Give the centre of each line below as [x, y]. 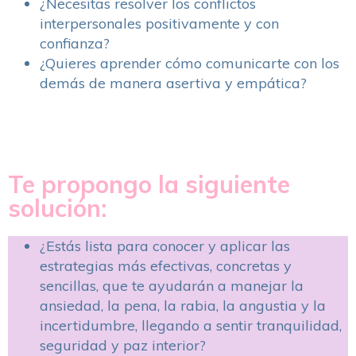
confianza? [75, 43]
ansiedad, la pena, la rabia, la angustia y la [183, 306]
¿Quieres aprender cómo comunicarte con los [190, 63]
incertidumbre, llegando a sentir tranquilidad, [191, 325]
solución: [57, 208]
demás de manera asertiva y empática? [175, 83]
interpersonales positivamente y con [159, 23]
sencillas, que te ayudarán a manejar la [172, 286]
